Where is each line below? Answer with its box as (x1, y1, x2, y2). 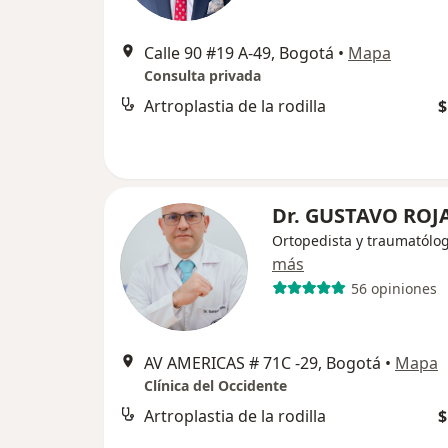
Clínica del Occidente (144, 376, 287, 395)
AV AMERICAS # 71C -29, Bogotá (144, 352, 381, 374)
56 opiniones (350, 278, 437, 298)
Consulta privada (144, 66, 261, 85)
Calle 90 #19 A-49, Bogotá (144, 42, 334, 64)
